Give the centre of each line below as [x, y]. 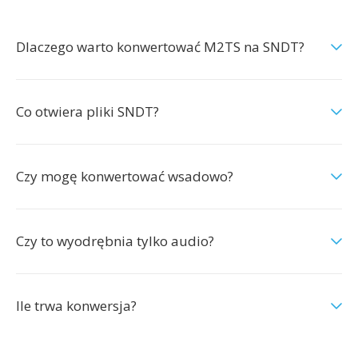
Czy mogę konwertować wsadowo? [125, 176]
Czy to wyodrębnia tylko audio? [115, 241]
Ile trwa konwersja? [76, 306]
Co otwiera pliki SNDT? [88, 111]
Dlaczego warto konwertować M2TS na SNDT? [160, 47]
